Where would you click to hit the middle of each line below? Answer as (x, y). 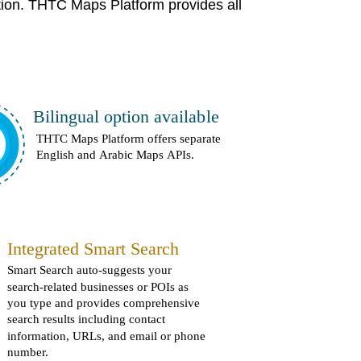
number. (28, 352)
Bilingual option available (126, 117)
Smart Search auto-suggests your (91, 270)
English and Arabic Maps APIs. (115, 155)
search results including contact (88, 319)
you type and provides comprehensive (106, 303)
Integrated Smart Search (93, 249)
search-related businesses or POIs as (100, 287)
